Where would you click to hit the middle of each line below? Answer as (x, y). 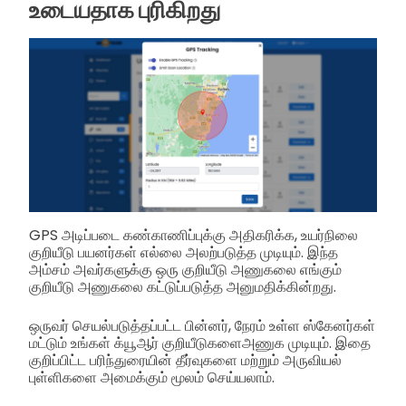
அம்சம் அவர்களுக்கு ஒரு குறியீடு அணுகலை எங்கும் (185, 270)
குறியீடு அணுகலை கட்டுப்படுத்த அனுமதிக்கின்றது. (183, 287)
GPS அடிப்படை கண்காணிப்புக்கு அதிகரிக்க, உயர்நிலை (193, 236)
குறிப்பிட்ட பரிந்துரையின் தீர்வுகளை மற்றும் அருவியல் (185, 361)
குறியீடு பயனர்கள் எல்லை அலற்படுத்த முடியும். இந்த (184, 253)
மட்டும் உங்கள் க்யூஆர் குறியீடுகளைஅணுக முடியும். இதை (200, 343)
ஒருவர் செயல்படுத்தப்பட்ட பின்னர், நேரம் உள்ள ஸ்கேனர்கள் (202, 326)
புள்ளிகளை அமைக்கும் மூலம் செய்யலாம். (152, 378)
